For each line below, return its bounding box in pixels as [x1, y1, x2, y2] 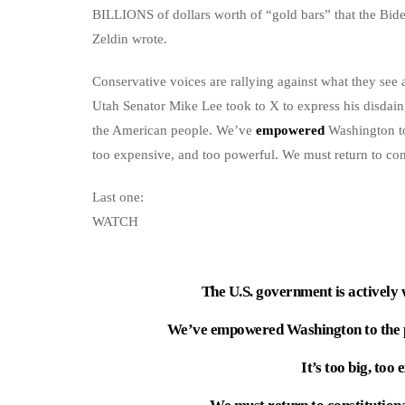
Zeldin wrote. [92, 32, 167, 47]
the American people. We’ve [92, 123, 256, 138]
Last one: [92, 190, 144, 205]
